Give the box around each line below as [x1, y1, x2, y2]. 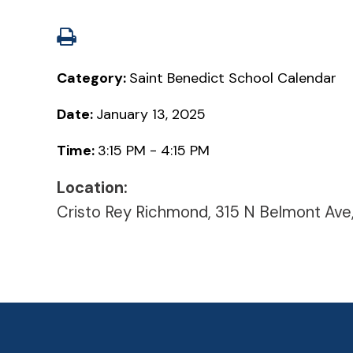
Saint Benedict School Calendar [129, 68, 336, 87]
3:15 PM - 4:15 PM [98, 140, 210, 160]
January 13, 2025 [96, 104, 206, 124]
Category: [57, 68, 129, 87]
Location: [57, 176, 128, 198]
